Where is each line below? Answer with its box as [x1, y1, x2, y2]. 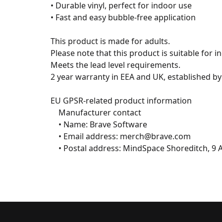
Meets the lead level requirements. [50, 59, 180, 70]
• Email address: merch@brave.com [50, 131, 58, 142]
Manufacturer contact [50, 107, 58, 118]
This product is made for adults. [50, 36, 170, 47]
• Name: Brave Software [50, 119, 58, 130]
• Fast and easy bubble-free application [50, 12, 196, 23]
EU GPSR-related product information [50, 95, 192, 106]
